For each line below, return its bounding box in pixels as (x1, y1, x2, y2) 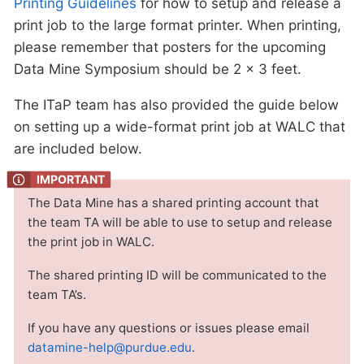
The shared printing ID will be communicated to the (28, 267, 327, 284)
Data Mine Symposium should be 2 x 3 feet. (14, 61, 301, 78)
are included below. (14, 141, 142, 158)
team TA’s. (28, 287, 86, 303)
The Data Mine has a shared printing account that (28, 195, 319, 211)
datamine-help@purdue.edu (28, 340, 192, 356)
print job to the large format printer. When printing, (14, 17, 341, 34)
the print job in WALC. (28, 234, 154, 250)
